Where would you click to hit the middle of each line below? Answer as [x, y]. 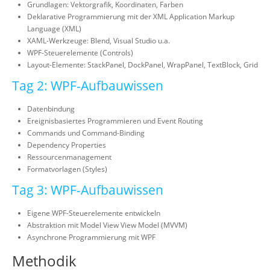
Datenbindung [51, 109]
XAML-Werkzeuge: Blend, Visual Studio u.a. [99, 41]
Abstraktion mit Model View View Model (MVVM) [107, 225]
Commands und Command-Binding [86, 133]
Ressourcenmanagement [69, 157]
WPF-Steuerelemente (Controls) [80, 53]
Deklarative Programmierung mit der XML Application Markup [131, 17]
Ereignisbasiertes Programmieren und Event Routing [115, 121]
